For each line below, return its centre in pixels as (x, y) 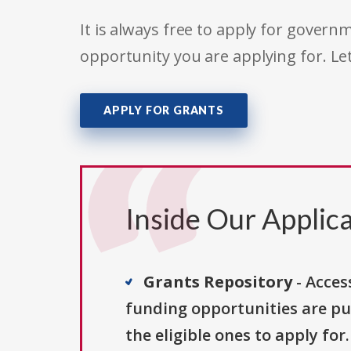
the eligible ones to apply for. (237, 335)
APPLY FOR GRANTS (164, 110)
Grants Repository (218, 282)
